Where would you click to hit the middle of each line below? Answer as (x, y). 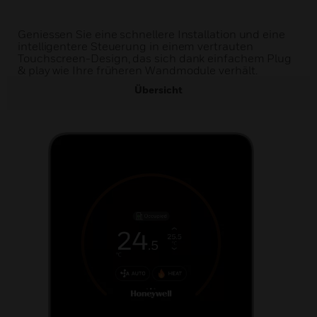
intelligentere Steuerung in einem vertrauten (136, 46)
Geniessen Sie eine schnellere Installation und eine (151, 34)
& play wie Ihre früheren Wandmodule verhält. (138, 70)
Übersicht (158, 90)
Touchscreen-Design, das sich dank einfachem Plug (155, 58)
